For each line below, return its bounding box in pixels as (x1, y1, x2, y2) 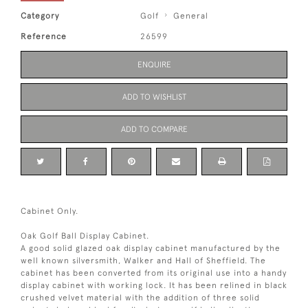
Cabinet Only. (21, 206, 78, 217)
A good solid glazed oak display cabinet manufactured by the (21, 243, 280, 254)
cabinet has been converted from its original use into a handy (21, 268, 287, 278)
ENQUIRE (137, 60, 171, 70)
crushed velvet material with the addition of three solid (21, 293, 260, 303)
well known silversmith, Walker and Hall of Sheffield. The (21, 256, 266, 266)
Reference (21, 32, 67, 42)
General (173, 11, 209, 21)
